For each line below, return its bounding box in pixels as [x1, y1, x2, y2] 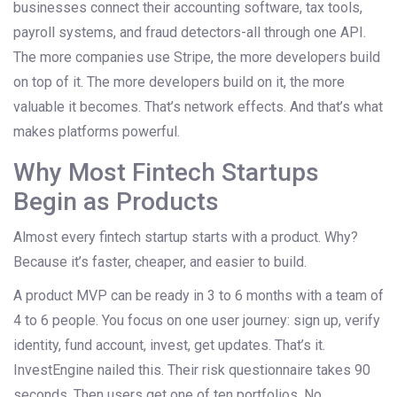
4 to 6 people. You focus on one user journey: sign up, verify [13, 312, 380, 330]
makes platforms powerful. [13, 123, 180, 141]
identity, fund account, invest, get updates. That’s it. [13, 337, 325, 354]
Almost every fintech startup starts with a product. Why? [13, 229, 358, 246]
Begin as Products [13, 187, 219, 217]
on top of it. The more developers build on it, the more [13, 74, 345, 91]
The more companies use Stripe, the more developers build [13, 49, 380, 66]
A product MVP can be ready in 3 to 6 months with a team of [13, 287, 384, 305]
